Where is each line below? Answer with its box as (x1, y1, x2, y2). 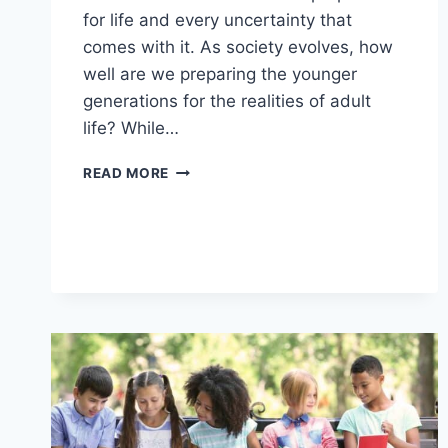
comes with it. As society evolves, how (83, 36, 393, 57)
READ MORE (83, 164, 170, 181)
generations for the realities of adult (83, 90, 371, 111)
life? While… (83, 117, 179, 138)
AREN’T (168, 243, 222, 260)
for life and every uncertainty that (83, 9, 352, 30)
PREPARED (168, 285, 245, 302)
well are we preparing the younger (83, 63, 357, 84)
